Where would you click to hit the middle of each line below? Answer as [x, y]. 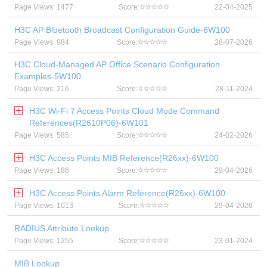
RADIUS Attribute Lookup [62, 228]
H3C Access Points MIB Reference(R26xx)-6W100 [124, 158]
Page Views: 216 [42, 89]
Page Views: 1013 [44, 206]
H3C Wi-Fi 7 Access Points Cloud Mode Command [124, 111]
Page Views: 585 [42, 135]
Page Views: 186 [42, 170]
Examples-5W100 [48, 76]
